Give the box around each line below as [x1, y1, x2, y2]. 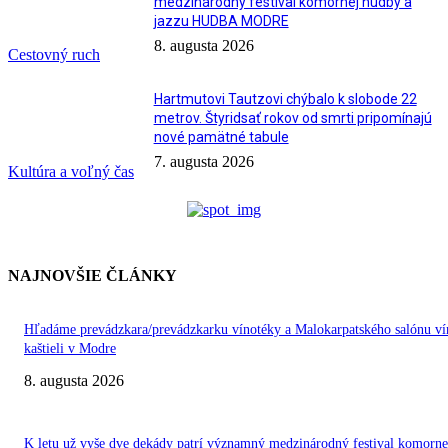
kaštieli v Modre [24, 341, 116, 357]
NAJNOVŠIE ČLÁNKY [8, 267, 177, 285]
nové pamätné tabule [153, 129, 289, 146]
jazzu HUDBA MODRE [153, 12, 289, 29]
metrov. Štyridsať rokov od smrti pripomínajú [153, 110, 432, 127]
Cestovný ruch [8, 46, 100, 64]
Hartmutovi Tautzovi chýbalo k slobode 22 [153, 91, 417, 108]
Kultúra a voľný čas [8, 163, 134, 181]
